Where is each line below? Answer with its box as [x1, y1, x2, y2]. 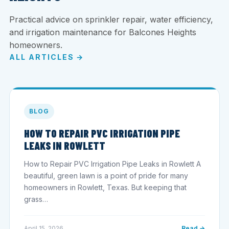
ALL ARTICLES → [9, 52, 84, 61]
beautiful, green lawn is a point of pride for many [24, 171, 188, 180]
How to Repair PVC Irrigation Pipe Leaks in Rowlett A [24, 159, 201, 168]
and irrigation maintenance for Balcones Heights [9, 27, 196, 37]
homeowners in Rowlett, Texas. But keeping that [24, 182, 187, 192]
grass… [24, 194, 48, 203]
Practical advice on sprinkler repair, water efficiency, [9, 14, 213, 25]
